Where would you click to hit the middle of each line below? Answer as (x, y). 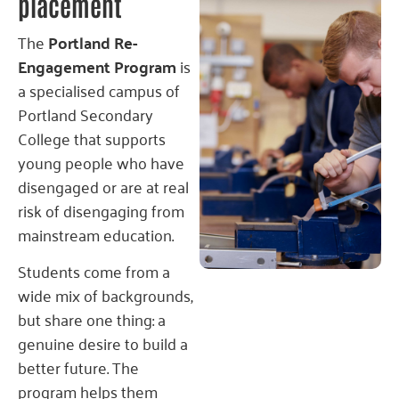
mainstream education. (96, 234)
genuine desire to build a (103, 343)
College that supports (92, 138)
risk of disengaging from (101, 210)
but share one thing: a (92, 319)
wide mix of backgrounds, (106, 295)
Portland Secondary (85, 114)
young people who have (101, 162)
